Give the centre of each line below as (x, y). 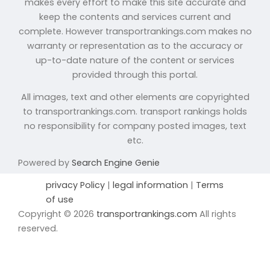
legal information (150, 185)
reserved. (38, 228)
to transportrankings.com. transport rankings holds (135, 111)
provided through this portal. (135, 74)
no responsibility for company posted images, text (135, 126)
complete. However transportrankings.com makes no (135, 31)
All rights (217, 214)
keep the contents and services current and (135, 17)
